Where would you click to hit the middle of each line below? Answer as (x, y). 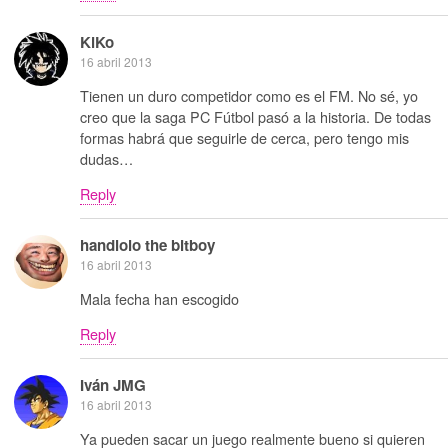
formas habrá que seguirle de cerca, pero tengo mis (244, 137)
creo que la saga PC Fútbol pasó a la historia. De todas (255, 116)
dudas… (106, 158)
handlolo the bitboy (147, 245)
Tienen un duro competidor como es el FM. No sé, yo (249, 95)
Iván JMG (113, 385)
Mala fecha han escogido (159, 298)
